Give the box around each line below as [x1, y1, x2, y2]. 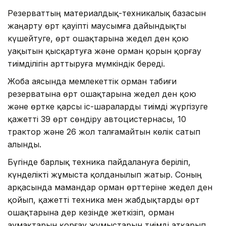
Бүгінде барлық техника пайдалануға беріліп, [8, 157, 191, 167]
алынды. [8, 139, 41, 150]
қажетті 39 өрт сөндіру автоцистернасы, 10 [8, 114, 186, 125]
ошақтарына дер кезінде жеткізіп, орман [8, 207, 174, 218]
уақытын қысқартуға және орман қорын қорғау [8, 46, 201, 56]
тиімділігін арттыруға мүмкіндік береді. [8, 59, 165, 69]
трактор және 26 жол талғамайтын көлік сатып [8, 127, 200, 137]
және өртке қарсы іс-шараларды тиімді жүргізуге [8, 101, 208, 112]
